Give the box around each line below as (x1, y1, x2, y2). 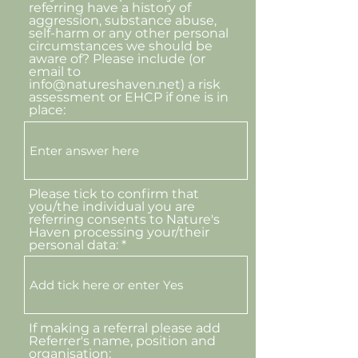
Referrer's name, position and (29, 333, 216, 348)
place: (29, 102, 66, 117)
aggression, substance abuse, (29, 13, 217, 28)
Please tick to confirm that (29, 186, 199, 201)
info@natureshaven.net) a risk (29, 77, 221, 92)
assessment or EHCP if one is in (29, 89, 229, 105)
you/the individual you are (29, 199, 195, 214)
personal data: (29, 237, 121, 253)
